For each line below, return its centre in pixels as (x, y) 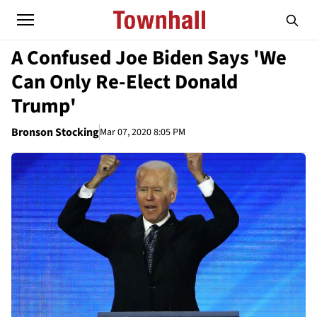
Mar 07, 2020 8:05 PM (143, 132)
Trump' (44, 106)
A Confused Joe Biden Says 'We (149, 58)
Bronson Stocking (55, 132)
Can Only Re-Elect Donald (125, 82)
